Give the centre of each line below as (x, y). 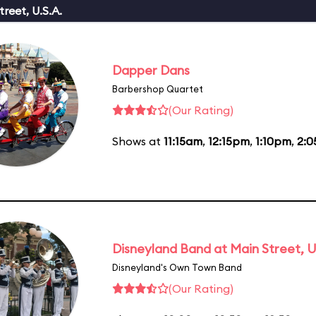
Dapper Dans (151, 70)
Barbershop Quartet (158, 89)
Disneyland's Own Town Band (177, 267)
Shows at (138, 141)
